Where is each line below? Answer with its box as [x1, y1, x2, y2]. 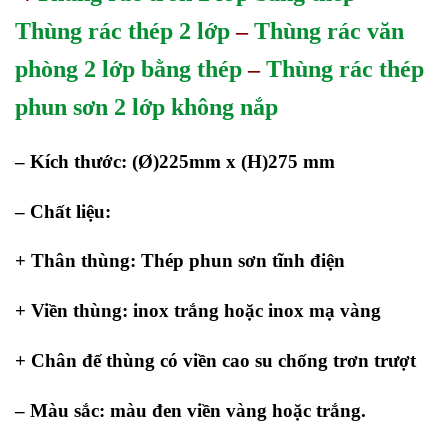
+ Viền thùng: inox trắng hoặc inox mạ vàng [15, 300, 381, 322]
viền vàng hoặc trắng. [182, 399, 366, 421]
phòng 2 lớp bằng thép [15, 55, 242, 82]
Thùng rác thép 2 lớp [15, 17, 230, 44]
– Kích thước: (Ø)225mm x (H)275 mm [15, 150, 335, 172]
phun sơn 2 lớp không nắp [15, 93, 278, 120]
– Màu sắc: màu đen [15, 399, 182, 421]
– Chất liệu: [15, 200, 111, 222]
